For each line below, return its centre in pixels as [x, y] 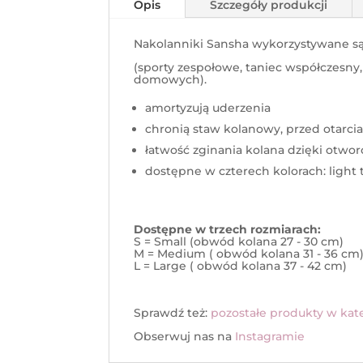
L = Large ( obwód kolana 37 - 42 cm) [241, 266]
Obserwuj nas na [185, 337]
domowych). [171, 80]
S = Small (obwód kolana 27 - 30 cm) [239, 242]
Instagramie [270, 337]
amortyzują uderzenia [208, 108]
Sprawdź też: [173, 313]
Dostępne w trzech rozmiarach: [228, 230]
